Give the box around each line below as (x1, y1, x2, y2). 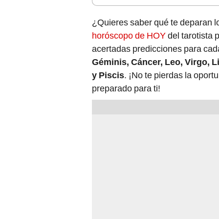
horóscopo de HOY (92, 30, 168, 41)
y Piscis (92, 70, 124, 81)
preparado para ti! (92, 83, 160, 94)
